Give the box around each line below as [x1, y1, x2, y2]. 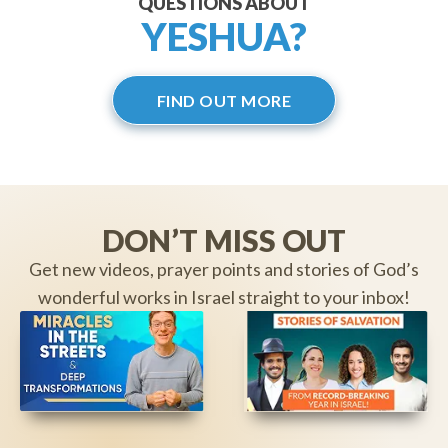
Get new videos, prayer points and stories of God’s [29, 257, 419, 280]
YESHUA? [141, 12, 307, 59]
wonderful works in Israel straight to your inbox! [38, 285, 410, 308]
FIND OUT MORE [156, 90, 292, 110]
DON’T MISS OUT [102, 221, 346, 258]
